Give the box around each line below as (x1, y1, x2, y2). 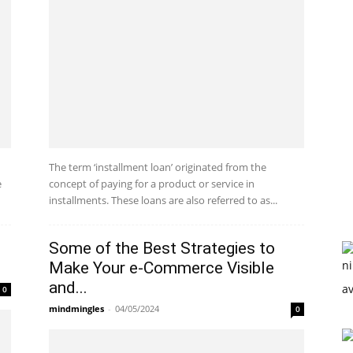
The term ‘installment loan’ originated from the (49, 160, 266, 174)
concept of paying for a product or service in (49, 176, 255, 191)
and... (49, 278, 87, 297)
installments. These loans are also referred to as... (49, 193, 277, 207)
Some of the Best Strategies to (49, 239, 275, 258)
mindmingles (49, 303, 104, 314)
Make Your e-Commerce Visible (49, 258, 274, 277)
